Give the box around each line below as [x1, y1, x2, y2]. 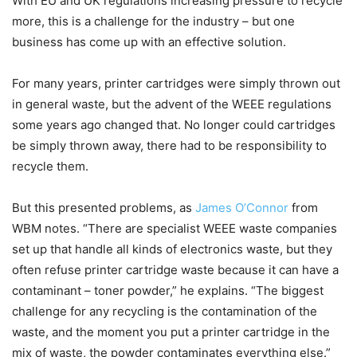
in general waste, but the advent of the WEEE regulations [12, 96, 331, 112]
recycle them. [12, 159, 88, 175]
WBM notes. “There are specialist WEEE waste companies [12, 221, 337, 237]
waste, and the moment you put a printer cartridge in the [12, 324, 330, 340]
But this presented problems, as [12, 200, 195, 216]
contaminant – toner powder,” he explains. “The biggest [12, 283, 324, 299]
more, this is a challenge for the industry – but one [12, 14, 295, 29]
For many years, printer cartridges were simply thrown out [12, 76, 340, 92]
